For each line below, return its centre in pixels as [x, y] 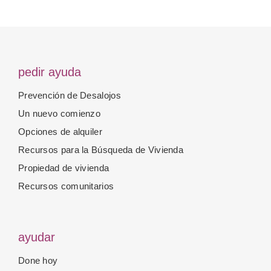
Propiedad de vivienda [64, 168]
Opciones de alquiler [60, 132]
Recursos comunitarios [66, 186]
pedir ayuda [49, 72]
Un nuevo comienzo [59, 113]
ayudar [36, 237]
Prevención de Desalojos [69, 95]
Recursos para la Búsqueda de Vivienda [101, 150]
